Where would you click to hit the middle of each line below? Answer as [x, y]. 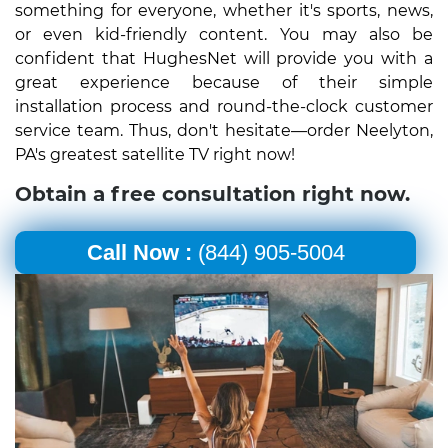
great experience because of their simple [224, 82]
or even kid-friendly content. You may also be [224, 34]
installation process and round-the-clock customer [224, 106]
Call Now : [139, 252]
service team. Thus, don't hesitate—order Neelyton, [224, 130]
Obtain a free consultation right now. [212, 193]
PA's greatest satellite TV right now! [155, 154]
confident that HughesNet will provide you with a [224, 58]
